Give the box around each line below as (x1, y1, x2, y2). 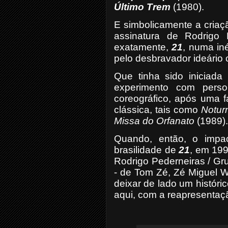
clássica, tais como (114, 104, 201, 115)
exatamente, (114, 42, 172, 52)
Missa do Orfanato (114, 116, 194, 126)
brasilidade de (114, 145, 179, 155)
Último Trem (114, 2, 170, 12)
